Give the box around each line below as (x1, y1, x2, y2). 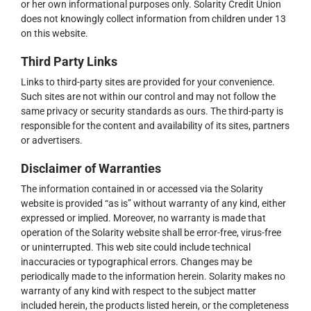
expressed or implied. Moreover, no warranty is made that (21, 212, 266, 224)
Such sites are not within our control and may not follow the (21, 91, 276, 102)
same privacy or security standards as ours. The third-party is (21, 106, 283, 117)
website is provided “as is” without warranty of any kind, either (21, 198, 286, 209)
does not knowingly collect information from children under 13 (21, 13, 286, 24)
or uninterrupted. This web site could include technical (21, 242, 251, 253)
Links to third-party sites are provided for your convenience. (21, 76, 275, 87)
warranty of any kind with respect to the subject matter (21, 285, 256, 296)
